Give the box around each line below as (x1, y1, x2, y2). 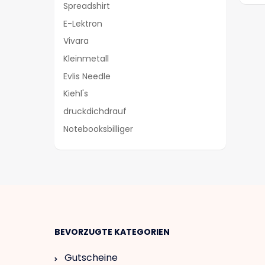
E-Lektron (63, 17, 102, 30)
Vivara (63, 35, 89, 47)
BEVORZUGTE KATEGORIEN (54, 225, 170, 238)
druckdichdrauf (63, 105, 127, 117)
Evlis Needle (63, 70, 111, 82)
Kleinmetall (63, 52, 109, 64)
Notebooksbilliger (63, 122, 133, 135)
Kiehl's (63, 88, 88, 100)
